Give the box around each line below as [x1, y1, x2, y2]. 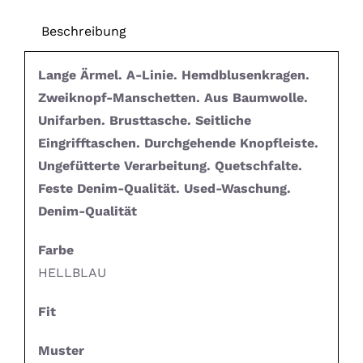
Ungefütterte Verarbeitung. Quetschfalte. [37, 158, 302, 174]
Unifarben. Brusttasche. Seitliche [37, 113, 251, 129]
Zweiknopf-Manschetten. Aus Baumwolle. [37, 90, 308, 106]
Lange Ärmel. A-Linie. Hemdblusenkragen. [37, 67, 310, 83]
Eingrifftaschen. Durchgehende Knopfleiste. [37, 135, 318, 152]
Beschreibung [41, 23, 126, 39]
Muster [37, 343, 84, 359]
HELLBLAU [37, 265, 106, 281]
